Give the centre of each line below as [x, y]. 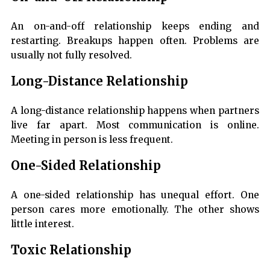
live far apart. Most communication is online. [135, 125]
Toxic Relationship [71, 250]
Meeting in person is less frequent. [92, 140]
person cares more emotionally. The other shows [135, 210]
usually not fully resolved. [71, 55]
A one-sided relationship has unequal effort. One [135, 195]
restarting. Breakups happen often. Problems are [135, 41]
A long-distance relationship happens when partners [135, 111]
